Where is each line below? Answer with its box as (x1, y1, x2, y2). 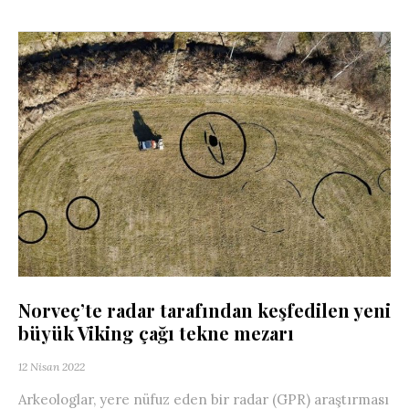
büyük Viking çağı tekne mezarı (18, 320, 294, 345)
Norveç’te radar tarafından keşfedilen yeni (18, 297, 391, 322)
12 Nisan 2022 (18, 359, 85, 373)
